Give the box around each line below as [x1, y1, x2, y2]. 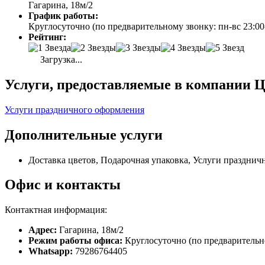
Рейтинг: [28, 31, 66, 42]
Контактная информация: [5, 205, 107, 215]
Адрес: [28, 225, 57, 235]
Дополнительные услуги [5, 127, 163, 143]
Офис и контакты [5, 177, 121, 193]
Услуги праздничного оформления [5, 104, 144, 115]
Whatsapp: [28, 246, 73, 257]
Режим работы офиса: [28, 235, 122, 246]
